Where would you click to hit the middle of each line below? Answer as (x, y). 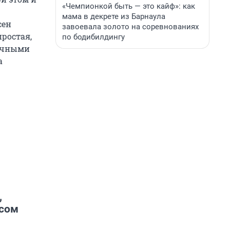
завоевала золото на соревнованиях (130, 27)
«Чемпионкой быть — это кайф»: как (129, 6)
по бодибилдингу (93, 37)
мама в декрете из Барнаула (114, 16)
